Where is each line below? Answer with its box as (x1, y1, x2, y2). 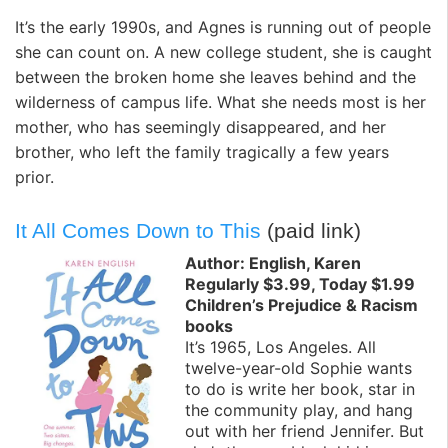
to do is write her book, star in (185, 379, 415, 399)
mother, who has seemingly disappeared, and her (15, 117, 386, 138)
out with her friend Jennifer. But (185, 421, 424, 441)
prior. (15, 167, 54, 188)
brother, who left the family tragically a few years (15, 142, 389, 163)
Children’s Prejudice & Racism (185, 295, 418, 315)
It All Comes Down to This (15, 218, 261, 242)
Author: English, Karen (185, 253, 361, 273)
